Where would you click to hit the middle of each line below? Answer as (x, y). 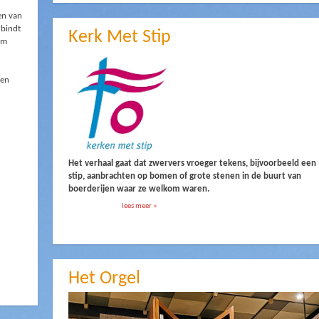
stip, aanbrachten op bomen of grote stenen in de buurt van (184, 176)
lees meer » (139, 206)
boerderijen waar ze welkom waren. (138, 189)
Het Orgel (104, 278)
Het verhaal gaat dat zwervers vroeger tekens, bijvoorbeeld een (192, 163)
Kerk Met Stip (119, 37)
